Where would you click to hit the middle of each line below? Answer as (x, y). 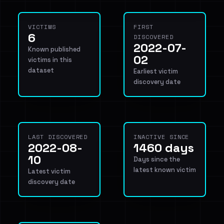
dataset (41, 70)
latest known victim (165, 170)
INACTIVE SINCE (161, 137)
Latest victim (49, 171)
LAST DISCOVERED (58, 137)
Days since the (157, 159)
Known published (54, 49)
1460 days (164, 148)
